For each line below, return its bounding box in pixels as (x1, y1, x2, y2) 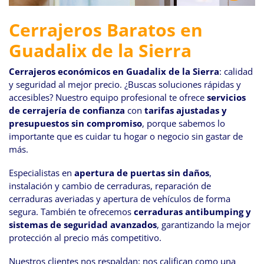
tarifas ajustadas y (144, 104, 227, 116)
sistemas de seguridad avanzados (9, 218, 157, 230)
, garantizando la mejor (157, 218, 250, 230)
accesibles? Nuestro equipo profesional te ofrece (9, 91, 207, 103)
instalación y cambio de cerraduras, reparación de (9, 179, 211, 192)
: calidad (219, 65, 253, 77)
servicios (207, 91, 246, 103)
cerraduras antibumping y (134, 205, 251, 217)
